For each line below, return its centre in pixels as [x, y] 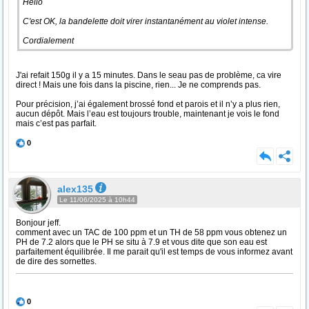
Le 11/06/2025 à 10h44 [97, 200]
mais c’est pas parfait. [56, 123]
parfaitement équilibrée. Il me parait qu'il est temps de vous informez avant [154, 252]
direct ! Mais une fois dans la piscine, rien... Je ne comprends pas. [138, 85]
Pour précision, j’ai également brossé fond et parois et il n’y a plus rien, [148, 104]
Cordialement [48, 41]
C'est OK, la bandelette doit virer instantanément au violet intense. [147, 21]
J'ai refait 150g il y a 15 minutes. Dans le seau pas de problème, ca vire [149, 75]
